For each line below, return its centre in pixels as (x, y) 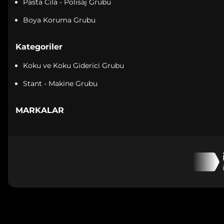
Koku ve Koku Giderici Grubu (73, 65)
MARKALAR (40, 110)
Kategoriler (39, 47)
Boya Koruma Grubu (59, 20)
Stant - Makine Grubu (60, 83)
